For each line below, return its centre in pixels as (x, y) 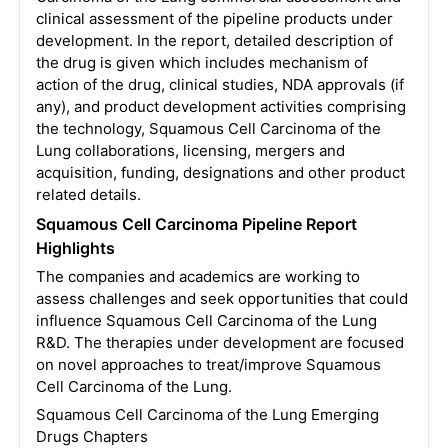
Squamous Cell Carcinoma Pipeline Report (196, 224)
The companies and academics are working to (197, 276)
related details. (88, 194)
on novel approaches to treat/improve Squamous (208, 364)
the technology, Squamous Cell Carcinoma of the (208, 128)
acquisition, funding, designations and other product (220, 172)
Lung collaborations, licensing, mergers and (190, 150)
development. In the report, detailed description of (214, 40)
